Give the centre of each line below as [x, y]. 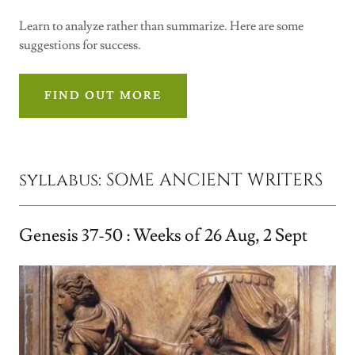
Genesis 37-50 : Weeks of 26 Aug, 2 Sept [163, 236]
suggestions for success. [80, 45]
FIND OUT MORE [103, 96]
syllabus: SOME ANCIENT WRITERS [171, 180]
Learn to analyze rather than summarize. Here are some [161, 26]
